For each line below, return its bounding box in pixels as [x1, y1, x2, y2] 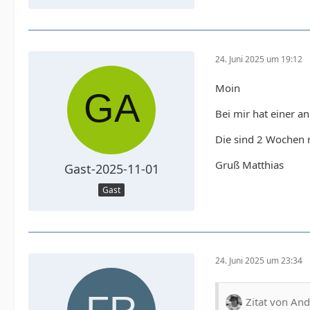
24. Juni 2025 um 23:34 [215, 255, 302, 267]
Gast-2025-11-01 [64, 161, 159, 178]
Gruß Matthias [215, 158, 284, 172]
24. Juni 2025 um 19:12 [215, 53, 302, 65]
